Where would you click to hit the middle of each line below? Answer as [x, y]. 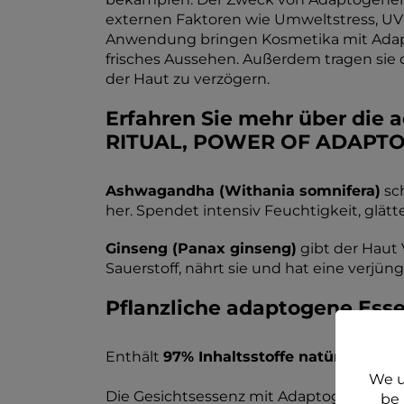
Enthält [134, 357]
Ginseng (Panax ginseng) [201, 248]
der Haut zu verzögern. [188, 79]
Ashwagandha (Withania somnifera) [243, 191]
